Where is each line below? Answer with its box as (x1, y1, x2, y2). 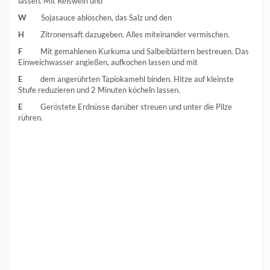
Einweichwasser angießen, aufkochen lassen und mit (18, 57, 198, 67)
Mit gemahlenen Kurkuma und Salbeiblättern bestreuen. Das (40, 46, 249, 56)
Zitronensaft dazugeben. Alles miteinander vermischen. (40, 29, 230, 39)
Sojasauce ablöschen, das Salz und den (41, 12, 172, 22)
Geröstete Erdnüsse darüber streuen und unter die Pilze (22, 101, 232, 111)
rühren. (18, 112, 43, 122)
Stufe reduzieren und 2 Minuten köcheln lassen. (18, 84, 180, 95)
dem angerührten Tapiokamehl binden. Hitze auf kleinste (22, 74, 234, 84)
